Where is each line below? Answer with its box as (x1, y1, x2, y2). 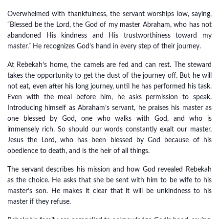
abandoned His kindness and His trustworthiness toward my (7, 32, 212, 39)
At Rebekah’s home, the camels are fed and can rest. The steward (7, 62, 212, 68)
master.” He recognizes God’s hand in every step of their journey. (7, 43, 201, 50)
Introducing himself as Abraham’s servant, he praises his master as (7, 105, 212, 111)
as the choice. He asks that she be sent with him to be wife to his (7, 177, 212, 184)
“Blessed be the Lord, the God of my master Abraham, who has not (7, 22, 212, 28)
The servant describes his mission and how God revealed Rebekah (7, 166, 212, 173)
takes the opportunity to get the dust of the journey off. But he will (7, 72, 212, 79)
